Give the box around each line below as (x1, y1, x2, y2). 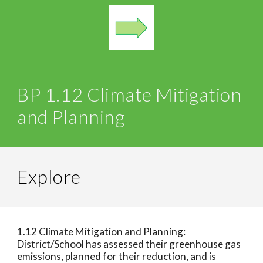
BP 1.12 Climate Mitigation (17, 82, 242, 106)
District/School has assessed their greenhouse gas (17, 238, 241, 250)
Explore (17, 165, 81, 188)
